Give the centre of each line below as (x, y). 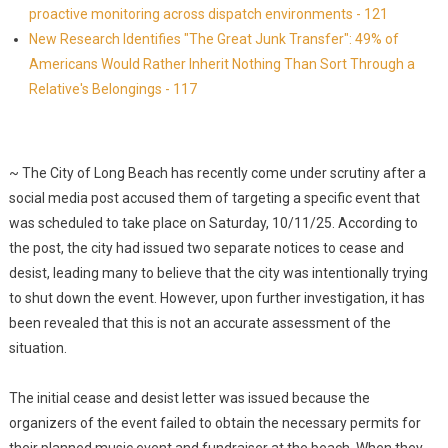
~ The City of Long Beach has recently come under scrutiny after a (217, 173)
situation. (37, 348)
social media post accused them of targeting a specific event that (214, 198)
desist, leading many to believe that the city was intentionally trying (218, 273)
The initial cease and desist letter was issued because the (189, 398)
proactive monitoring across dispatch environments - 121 (208, 14)
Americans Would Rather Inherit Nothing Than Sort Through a (221, 64)
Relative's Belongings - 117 (112, 89)
